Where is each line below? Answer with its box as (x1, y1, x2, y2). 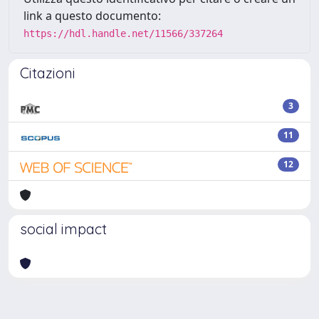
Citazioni (20, 64, 75, 82)
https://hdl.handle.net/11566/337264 (23, 28, 223, 39)
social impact (20, 220, 107, 238)
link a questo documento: (23, 8, 161, 23)
